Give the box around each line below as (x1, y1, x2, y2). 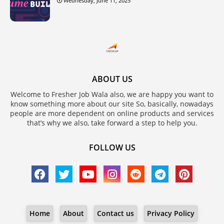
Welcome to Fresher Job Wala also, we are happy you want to (10, 89, 213, 99)
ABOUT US (91, 73, 132, 84)
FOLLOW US (88, 141, 135, 153)
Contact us (97, 208, 134, 218)
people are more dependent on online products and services (10, 108, 214, 118)
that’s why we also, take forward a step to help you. (26, 117, 197, 127)
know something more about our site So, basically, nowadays (10, 98, 213, 108)
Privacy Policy (147, 208, 194, 218)
